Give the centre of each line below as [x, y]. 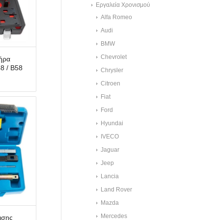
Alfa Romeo [117, 17]
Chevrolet [114, 57]
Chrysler [112, 70]
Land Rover [117, 190]
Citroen [111, 83]
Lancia [110, 176]
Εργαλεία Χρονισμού [123, 5]
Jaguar [110, 150]
